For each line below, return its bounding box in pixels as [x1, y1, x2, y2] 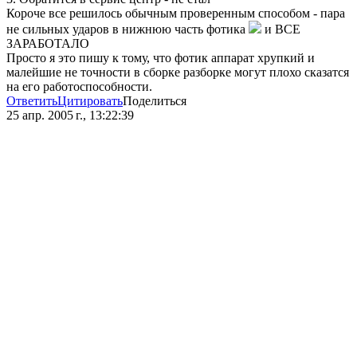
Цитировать [57, 94, 123, 108]
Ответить [6, 94, 57, 108]
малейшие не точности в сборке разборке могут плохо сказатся [6, 65, 349, 80]
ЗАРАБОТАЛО [6, 37, 89, 51]
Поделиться [123, 94, 186, 108]
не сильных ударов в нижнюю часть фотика [6, 22, 249, 37]
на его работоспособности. [6, 80, 152, 94]
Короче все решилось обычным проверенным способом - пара [6, 6, 345, 21]
